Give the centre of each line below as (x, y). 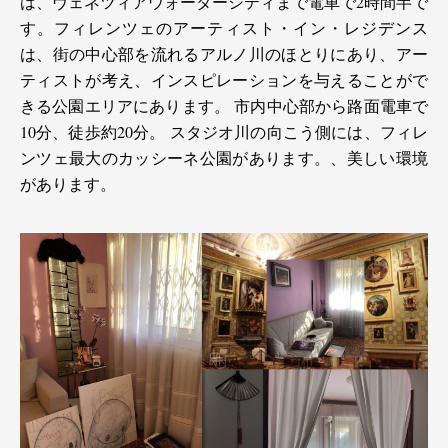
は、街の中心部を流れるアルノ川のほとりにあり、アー (224, 53)
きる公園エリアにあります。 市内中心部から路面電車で (224, 105)
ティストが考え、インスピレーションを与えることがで (224, 79)
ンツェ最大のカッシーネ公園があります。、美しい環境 (224, 157)
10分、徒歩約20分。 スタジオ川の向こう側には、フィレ (224, 131)
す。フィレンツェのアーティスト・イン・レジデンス (224, 27)
